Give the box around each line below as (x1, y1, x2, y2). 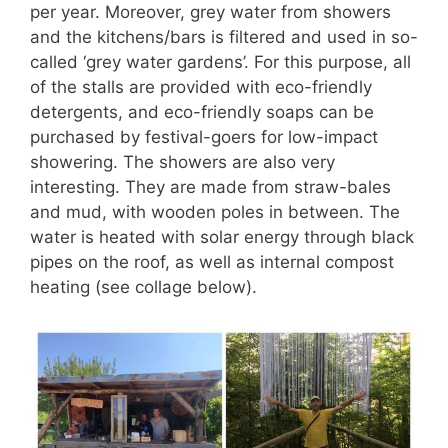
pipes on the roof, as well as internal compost (30, 251, 394, 272)
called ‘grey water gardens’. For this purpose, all (30, 51, 411, 72)
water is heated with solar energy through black (30, 226, 414, 247)
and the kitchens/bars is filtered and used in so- (30, 26, 418, 47)
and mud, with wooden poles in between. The (30, 201, 400, 222)
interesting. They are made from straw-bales (30, 176, 391, 197)
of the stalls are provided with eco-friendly (30, 76, 372, 97)
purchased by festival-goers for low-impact (30, 126, 378, 147)
